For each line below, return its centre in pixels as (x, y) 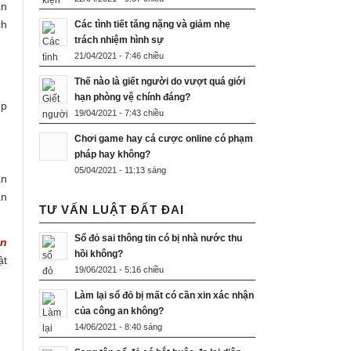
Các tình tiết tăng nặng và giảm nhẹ (152, 25)
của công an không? (119, 311)
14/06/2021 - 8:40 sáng (118, 327)
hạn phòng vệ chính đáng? (132, 98)
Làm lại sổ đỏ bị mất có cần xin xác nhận (164, 296)
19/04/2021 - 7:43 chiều (119, 113)
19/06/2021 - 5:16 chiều (119, 270)
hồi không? (100, 254)
